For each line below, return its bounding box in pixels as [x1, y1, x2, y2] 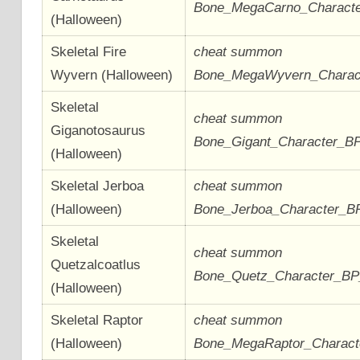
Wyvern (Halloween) [51, 67, 174, 83]
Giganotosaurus [51, 122, 146, 138]
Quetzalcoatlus [51, 256, 141, 272]
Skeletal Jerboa [51, 178, 145, 194]
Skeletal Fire [51, 43, 127, 59]
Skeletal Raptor [51, 312, 144, 328]
